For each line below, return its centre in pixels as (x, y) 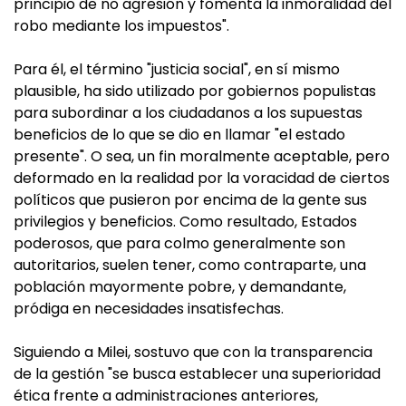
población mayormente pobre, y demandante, (180, 287)
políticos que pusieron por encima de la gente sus (190, 200)
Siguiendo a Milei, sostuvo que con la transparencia (193, 352)
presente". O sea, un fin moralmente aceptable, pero (202, 156)
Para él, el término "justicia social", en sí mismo (177, 69)
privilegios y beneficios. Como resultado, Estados (185, 222)
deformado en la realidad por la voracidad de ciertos (202, 178)
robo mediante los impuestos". (121, 26)
